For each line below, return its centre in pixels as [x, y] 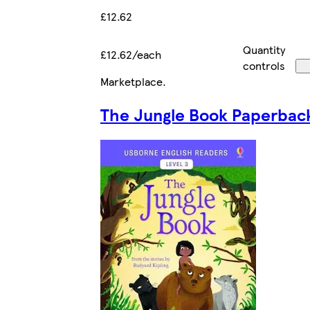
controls [264, 65]
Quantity [264, 49]
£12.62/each [131, 54]
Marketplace [131, 81]
